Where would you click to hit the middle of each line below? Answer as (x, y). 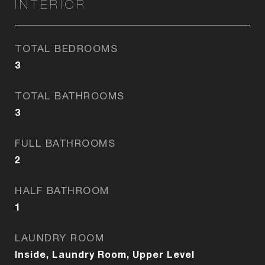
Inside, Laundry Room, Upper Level (105, 254)
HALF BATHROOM (62, 190)
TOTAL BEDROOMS (66, 48)
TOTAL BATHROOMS (70, 96)
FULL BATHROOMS (65, 143)
